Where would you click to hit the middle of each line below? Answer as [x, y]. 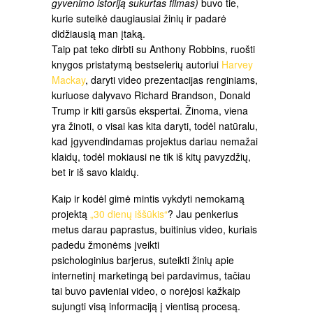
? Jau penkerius [203, 213]
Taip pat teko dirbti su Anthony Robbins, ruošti [153, 49]
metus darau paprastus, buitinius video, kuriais [154, 229]
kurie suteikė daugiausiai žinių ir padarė [139, 19]
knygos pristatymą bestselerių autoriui [137, 65]
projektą [71, 213]
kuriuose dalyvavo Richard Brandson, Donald [151, 95]
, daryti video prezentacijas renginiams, [172, 80]
